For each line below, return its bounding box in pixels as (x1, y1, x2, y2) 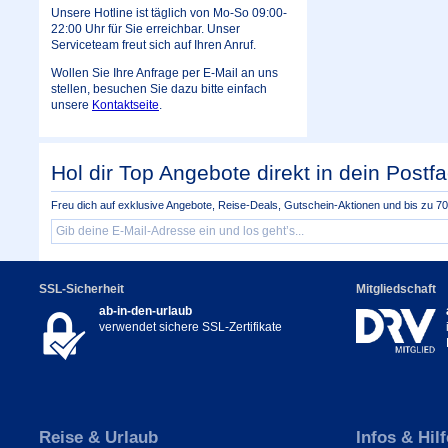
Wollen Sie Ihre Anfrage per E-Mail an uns (51, 65, 278, 80)
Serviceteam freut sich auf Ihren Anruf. (51, 37, 256, 52)
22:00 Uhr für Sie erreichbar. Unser (51, 21, 240, 36)
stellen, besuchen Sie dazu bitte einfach (51, 81, 267, 96)
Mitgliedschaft (355, 281, 436, 296)
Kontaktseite (92, 97, 159, 112)
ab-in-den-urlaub (99, 303, 192, 318)
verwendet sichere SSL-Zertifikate (99, 319, 282, 334)
